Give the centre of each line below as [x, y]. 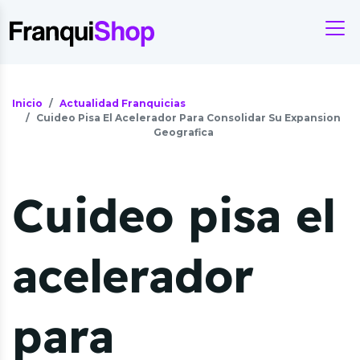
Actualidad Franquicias [123, 103]
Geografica [183, 132]
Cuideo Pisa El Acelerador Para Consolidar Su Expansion [188, 118]
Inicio [27, 103]
